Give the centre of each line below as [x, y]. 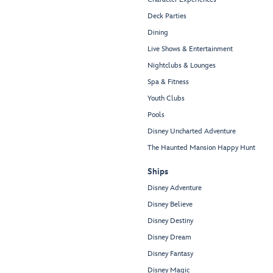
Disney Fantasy [170, 254]
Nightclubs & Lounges [182, 66]
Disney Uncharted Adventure [192, 132]
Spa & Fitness [168, 82]
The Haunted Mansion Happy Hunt [201, 148]
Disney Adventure [175, 188]
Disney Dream [169, 238]
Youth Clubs [166, 99]
